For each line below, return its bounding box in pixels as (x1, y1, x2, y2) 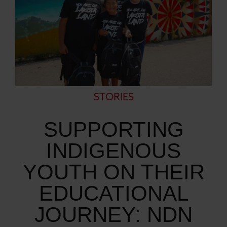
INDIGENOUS (46, 138, 181, 163)
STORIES (93, 92, 134, 103)
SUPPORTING (43, 117, 184, 141)
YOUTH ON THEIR (22, 160, 205, 184)
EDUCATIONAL (39, 181, 188, 205)
